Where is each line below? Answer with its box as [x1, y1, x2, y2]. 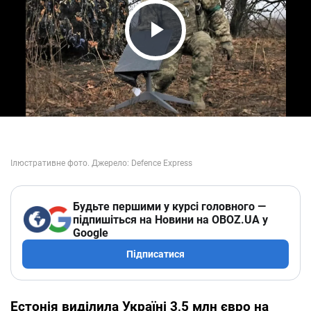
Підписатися [126, 248, 185, 260]
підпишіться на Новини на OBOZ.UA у [73, 212, 268, 226]
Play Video [129, 41, 260, 71]
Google [73, 226, 108, 239]
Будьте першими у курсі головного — [73, 199, 266, 213]
